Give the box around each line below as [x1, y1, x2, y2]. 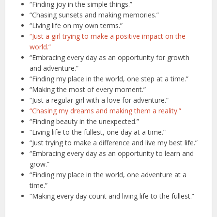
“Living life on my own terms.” [30, 21, 123, 31]
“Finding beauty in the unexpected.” [30, 117, 139, 126]
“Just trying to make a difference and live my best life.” [30, 138, 198, 148]
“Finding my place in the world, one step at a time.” [30, 74, 189, 84]
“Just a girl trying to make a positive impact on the [30, 31, 186, 41]
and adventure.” [30, 63, 79, 73]
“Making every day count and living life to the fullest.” [30, 191, 195, 201]
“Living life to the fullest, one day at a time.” [30, 127, 166, 137]
